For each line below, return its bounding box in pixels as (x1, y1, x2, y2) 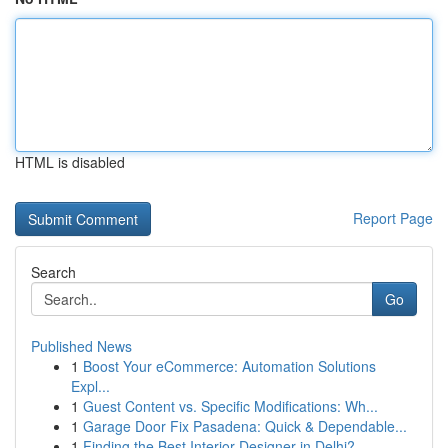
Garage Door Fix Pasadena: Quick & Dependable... (83, 416, 407, 436)
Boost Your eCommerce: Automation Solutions (83, 356, 376, 376)
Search (31, 262, 76, 282)
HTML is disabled (15, 152, 125, 172)
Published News (31, 336, 132, 356)
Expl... (71, 376, 110, 396)
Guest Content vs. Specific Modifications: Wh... (83, 396, 378, 416)
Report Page (353, 208, 433, 228)
